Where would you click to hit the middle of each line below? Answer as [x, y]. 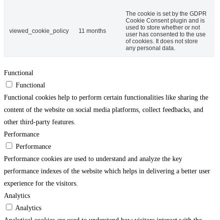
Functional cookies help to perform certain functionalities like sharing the [106, 98]
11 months [92, 31]
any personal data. [151, 48]
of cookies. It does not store [162, 41]
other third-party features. [40, 122]
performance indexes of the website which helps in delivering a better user [107, 171]
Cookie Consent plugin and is [165, 21]
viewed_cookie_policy [39, 31]
